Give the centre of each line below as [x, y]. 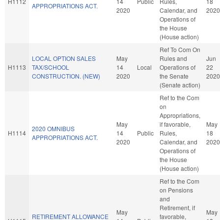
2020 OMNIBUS [53, 128]
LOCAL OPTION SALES [64, 58]
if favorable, [175, 124]
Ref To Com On [180, 49]
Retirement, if [177, 207]
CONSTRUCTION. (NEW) [66, 76]
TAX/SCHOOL [51, 67]
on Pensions [176, 190]
